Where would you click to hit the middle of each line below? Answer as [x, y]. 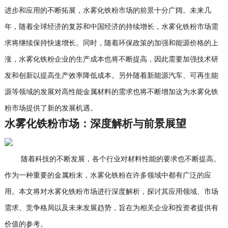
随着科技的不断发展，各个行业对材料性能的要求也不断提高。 [112, 159]
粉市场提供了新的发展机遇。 [51, 108]
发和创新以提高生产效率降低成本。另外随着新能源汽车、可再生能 [111, 76]
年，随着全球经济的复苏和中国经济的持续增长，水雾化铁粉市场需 [111, 27]
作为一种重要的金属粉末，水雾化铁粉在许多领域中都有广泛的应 [108, 176]
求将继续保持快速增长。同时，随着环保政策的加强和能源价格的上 [111, 43]
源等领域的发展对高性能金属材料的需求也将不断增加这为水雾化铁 [111, 92]
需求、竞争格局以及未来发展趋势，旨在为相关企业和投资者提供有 [111, 208]
